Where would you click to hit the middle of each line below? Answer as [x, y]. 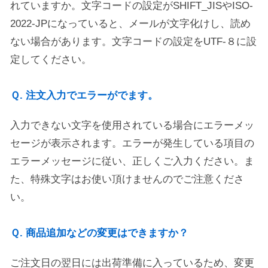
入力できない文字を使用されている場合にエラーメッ [132, 125]
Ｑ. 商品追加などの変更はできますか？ [99, 233]
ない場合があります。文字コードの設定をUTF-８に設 [133, 42]
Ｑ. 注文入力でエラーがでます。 [84, 95]
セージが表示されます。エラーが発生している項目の [132, 143]
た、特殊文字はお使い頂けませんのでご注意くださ [127, 179]
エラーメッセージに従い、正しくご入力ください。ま [132, 161]
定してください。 [51, 60]
